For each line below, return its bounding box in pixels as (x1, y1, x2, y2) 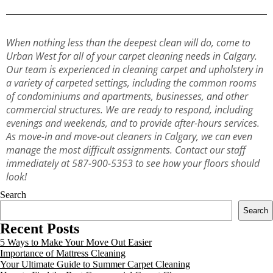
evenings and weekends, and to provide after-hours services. (6, 116, 260, 130)
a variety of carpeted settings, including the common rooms (6, 76, 257, 90)
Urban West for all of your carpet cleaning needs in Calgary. (6, 49, 257, 63)
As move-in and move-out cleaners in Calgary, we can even (6, 129, 252, 143)
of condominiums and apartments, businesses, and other (6, 89, 248, 103)
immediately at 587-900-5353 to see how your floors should (6, 156, 260, 170)
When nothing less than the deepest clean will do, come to (6, 35, 250, 49)
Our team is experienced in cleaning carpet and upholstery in (6, 62, 263, 76)
